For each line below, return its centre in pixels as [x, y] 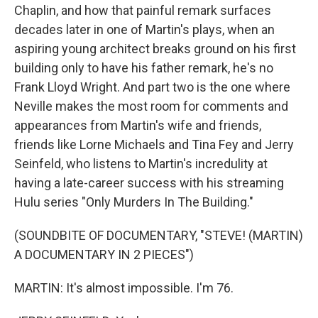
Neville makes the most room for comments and [151, 106]
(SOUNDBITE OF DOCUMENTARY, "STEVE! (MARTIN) [159, 235]
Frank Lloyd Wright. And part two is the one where [152, 87]
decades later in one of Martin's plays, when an [144, 29]
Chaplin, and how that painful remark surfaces [143, 10]
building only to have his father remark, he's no [144, 68]
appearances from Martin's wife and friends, [138, 125]
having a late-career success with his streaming [149, 183]
